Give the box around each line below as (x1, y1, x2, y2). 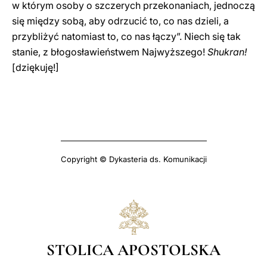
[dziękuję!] (12, 61, 59, 73)
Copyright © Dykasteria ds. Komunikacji (60, 154, 207, 164)
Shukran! (207, 46, 247, 58)
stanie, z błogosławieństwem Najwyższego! (12, 46, 207, 58)
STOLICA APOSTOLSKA (46, 240, 221, 260)
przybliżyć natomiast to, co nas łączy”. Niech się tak (12, 30, 241, 42)
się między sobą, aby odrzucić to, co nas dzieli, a (12, 15, 229, 27)
